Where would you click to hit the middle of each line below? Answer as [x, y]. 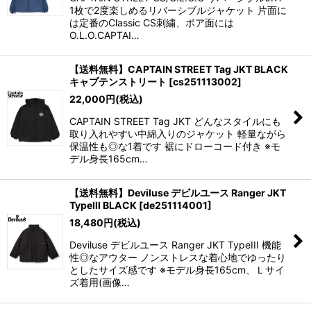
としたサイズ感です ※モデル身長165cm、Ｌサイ [177, 270]
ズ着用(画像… [100, 282]
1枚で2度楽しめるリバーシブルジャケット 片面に [178, 10]
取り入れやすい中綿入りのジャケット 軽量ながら [178, 134]
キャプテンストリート [118, 82]
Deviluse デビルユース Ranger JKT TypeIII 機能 [175, 245]
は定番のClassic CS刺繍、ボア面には [152, 23]
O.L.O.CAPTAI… [104, 35]
